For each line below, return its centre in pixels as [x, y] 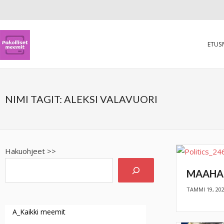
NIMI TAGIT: [34, 99]
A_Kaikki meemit [39, 212]
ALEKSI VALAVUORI [111, 99]
